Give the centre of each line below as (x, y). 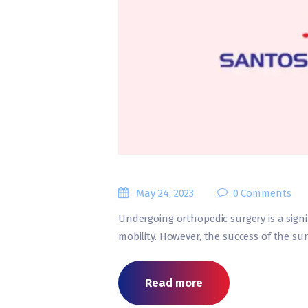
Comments (266, 193)
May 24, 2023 (165, 193)
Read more (174, 282)
